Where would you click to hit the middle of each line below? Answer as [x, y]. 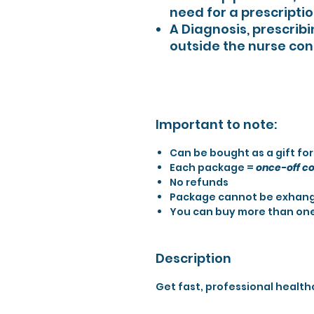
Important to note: [216, 124]
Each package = [213, 168]
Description [193, 258]
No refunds [199, 182]
